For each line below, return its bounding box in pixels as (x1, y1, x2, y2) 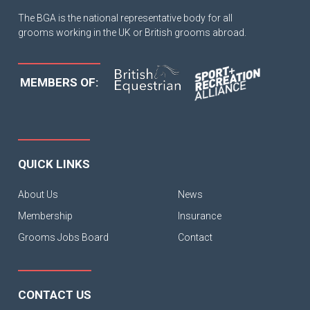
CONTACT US (18, 288, 92, 302)
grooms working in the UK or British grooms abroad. (18, 27, 247, 39)
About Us (18, 189, 59, 201)
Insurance (178, 210, 222, 222)
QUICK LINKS (18, 157, 91, 172)
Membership (18, 210, 73, 222)
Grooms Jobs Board (18, 232, 109, 244)
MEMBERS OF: (20, 75, 99, 90)
